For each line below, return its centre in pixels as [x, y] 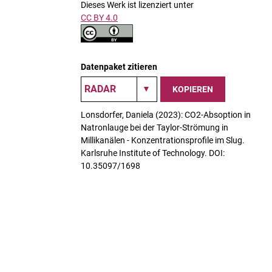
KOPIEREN [193, 89]
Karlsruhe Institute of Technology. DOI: [153, 153]
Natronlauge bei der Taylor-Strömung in [155, 127]
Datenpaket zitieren [119, 67]
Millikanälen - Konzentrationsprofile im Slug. [163, 140]
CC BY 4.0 [99, 18]
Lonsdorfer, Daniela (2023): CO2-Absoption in [166, 115]
